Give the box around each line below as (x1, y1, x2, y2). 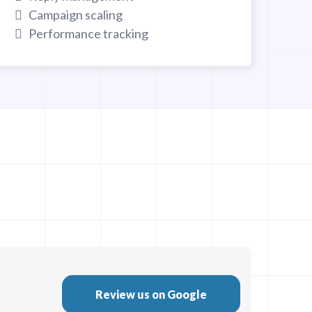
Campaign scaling (29, 6, 123, 22)
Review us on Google (95, 288, 207, 302)
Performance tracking (29, 25, 149, 41)
